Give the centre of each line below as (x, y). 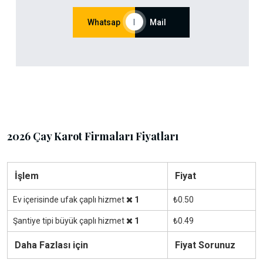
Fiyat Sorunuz (205, 245)
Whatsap (104, 23)
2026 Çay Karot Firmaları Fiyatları (93, 136)
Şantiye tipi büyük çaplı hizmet (70, 221)
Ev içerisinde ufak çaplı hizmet (70, 200)
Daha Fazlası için (51, 245)
